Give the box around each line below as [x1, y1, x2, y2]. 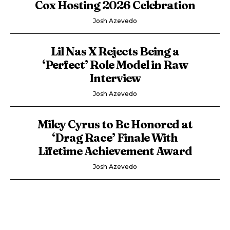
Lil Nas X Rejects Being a [50, 44, 179, 59]
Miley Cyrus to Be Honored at [37, 117, 193, 131]
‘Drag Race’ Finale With [52, 130, 178, 145]
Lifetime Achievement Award [37, 144, 192, 158]
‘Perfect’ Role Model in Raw [42, 57, 188, 72]
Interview [89, 71, 141, 85]
